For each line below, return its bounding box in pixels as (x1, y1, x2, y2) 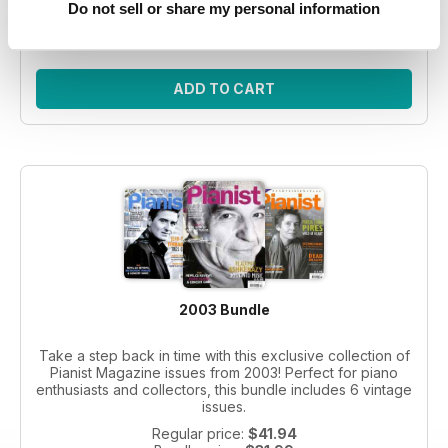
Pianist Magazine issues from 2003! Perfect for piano (50, 363, 398, 381)
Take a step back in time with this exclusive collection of (38, 346, 410, 364)
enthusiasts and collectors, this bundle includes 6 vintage (36, 380, 412, 398)
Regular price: (151, 424, 248, 442)
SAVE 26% (189, 24, 259, 42)
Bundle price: (152, 7, 243, 25)
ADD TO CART (173, 79, 275, 97)
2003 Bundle (178, 300, 270, 318)
